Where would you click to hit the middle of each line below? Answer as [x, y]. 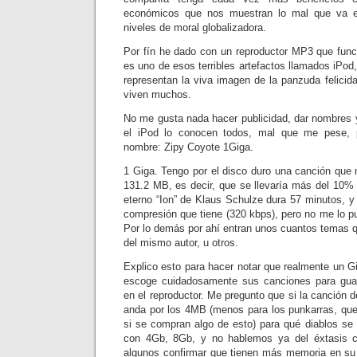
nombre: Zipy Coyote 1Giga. [188, 147]
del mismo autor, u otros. [181, 243]
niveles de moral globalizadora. [195, 27]
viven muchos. [157, 94]
